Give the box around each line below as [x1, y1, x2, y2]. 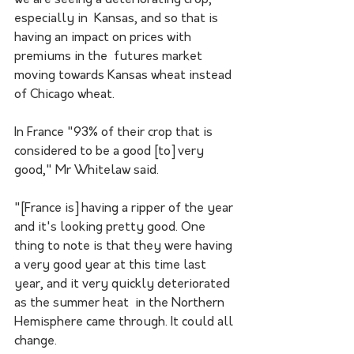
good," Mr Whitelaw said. [14, 164, 162, 177]
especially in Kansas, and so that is [14, 12, 221, 25]
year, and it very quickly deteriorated [14, 277, 233, 291]
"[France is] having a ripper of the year [14, 201, 236, 215]
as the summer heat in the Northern [14, 296, 228, 310]
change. [14, 334, 60, 348]
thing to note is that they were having [14, 239, 235, 253]
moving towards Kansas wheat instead [14, 69, 235, 82]
